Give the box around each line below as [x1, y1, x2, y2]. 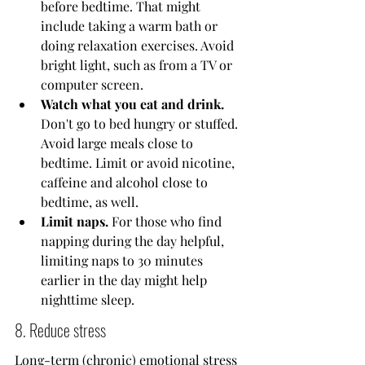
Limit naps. [41, 213, 108, 231]
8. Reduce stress [15, 318, 106, 343]
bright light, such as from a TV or [41, 56, 235, 74]
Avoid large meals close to [41, 134, 196, 152]
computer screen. [41, 76, 143, 94]
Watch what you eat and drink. [41, 95, 224, 113]
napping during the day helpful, [41, 232, 227, 250]
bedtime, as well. [41, 193, 139, 211]
